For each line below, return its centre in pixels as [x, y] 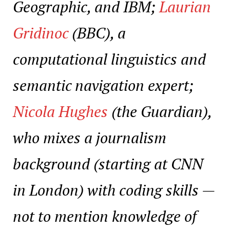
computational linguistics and [109, 59]
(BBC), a [97, 33]
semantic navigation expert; [103, 85]
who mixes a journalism [90, 137]
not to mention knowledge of [105, 216]
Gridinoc [41, 33]
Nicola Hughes [60, 111]
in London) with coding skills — [114, 190]
